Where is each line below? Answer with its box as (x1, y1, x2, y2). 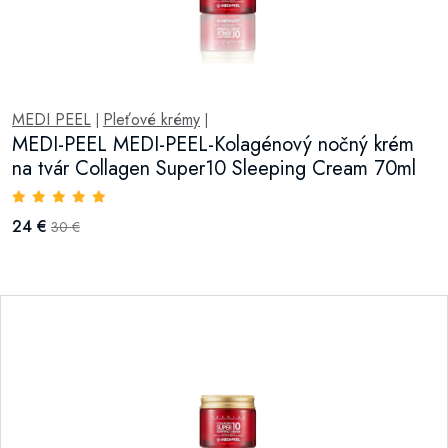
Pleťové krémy (103, 108, 200, 131)
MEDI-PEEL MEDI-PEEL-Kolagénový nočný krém (12, 130, 414, 159)
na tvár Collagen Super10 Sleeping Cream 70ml (12, 154, 416, 183)
